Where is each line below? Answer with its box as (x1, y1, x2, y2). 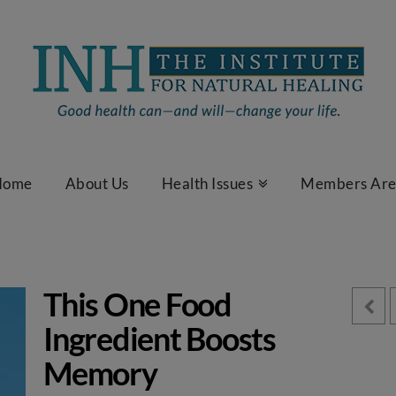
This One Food (43, 285, 232, 324)
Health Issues (161, 174, 253, 193)
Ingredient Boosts (43, 319, 276, 358)
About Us (65, 174, 129, 193)
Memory (43, 354, 157, 392)
